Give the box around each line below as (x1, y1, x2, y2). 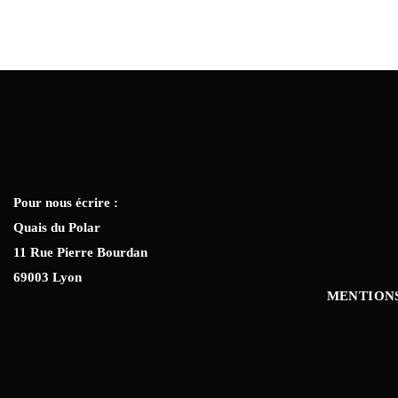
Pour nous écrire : (13, 195, 118, 211)
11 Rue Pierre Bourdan (13, 245, 147, 260)
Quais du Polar (13, 220, 100, 235)
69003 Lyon (13, 270, 82, 285)
